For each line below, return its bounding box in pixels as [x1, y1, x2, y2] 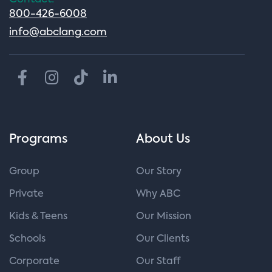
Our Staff [136, 256, 180, 267]
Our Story [136, 166, 182, 177]
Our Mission [136, 211, 191, 222]
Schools [9, 234, 46, 244]
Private [9, 189, 44, 199]
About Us [136, 133, 190, 146]
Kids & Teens [9, 211, 67, 222]
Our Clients [136, 234, 189, 244]
